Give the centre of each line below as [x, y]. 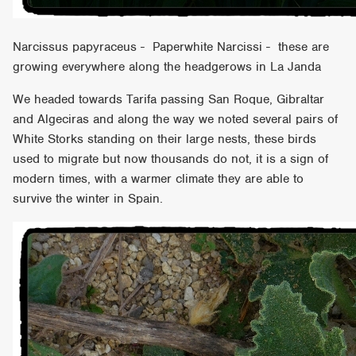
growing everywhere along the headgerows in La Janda [167, 66]
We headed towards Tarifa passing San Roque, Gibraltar [169, 99]
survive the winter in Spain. [88, 198]
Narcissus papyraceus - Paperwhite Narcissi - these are [171, 46]
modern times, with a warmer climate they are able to [159, 178]
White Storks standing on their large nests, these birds [165, 139]
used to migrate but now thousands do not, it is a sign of [171, 159]
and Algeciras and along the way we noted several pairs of [176, 119]
